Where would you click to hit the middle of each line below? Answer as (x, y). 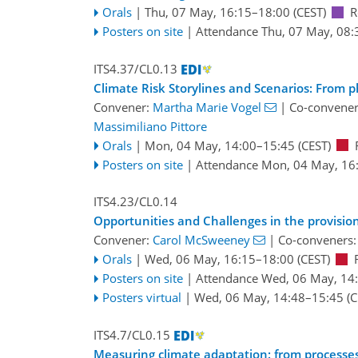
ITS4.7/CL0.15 (132, 334)
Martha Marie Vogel (207, 107)
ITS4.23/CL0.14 (135, 202)
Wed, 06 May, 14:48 (249, 298)
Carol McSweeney (201, 240)
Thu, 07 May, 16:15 (198, 12)
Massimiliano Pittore (150, 126)
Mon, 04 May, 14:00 (200, 145)
